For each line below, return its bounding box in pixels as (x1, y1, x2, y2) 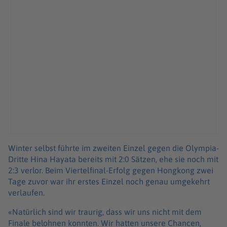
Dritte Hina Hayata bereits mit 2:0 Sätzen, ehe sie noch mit (8, 155, 218, 164)
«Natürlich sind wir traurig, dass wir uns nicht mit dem (8, 207, 202, 217)
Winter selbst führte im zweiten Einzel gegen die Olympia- (8, 143, 219, 153)
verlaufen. (8, 188, 45, 198)
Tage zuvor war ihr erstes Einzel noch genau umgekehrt (8, 177, 210, 186)
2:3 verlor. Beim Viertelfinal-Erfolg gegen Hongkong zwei (8, 166, 213, 175)
